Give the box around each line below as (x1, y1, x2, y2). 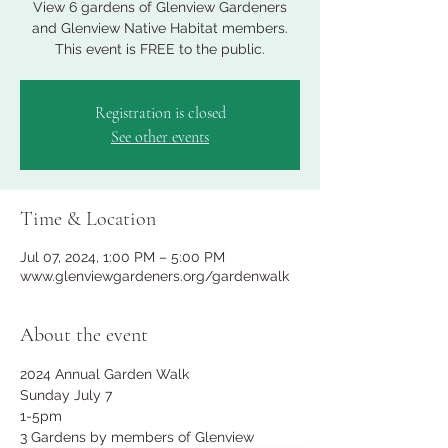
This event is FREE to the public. (55, 41, 265, 57)
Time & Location (20, 207, 156, 231)
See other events (111, 127, 209, 147)
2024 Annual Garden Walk (20, 366, 189, 382)
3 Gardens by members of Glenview (20, 429, 258, 445)
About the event (20, 323, 148, 347)
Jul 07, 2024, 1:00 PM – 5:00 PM (20, 249, 225, 265)
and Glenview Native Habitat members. (32, 20, 288, 36)
